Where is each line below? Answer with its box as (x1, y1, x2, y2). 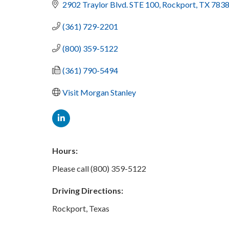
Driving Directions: (52, 185, 123, 195)
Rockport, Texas (52, 203, 109, 213)
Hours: (52, 145, 78, 155)
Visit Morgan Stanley (62, 87, 136, 97)
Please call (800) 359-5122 (52, 163, 146, 173)
